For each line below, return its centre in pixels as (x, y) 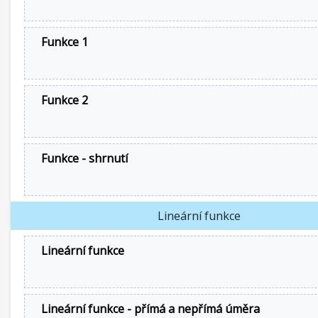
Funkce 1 (65, 42)
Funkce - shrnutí (84, 158)
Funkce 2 (65, 100)
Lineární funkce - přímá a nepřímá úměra (150, 309)
